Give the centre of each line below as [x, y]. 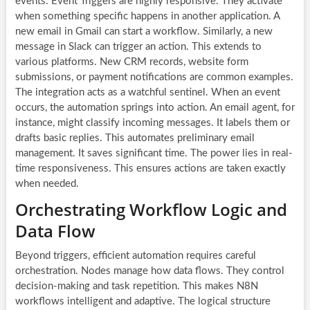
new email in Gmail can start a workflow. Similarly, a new [144, 31]
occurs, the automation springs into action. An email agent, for [155, 107]
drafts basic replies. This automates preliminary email [135, 138]
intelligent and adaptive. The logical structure [167, 301]
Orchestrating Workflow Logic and [151, 209]
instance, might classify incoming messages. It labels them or [152, 122]
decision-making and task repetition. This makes [126, 286]
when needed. [47, 183]
